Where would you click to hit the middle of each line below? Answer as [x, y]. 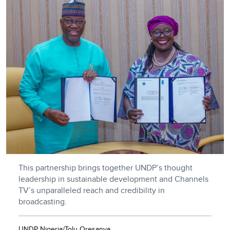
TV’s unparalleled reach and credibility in [92, 190]
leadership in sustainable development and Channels [113, 179]
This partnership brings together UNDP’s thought [106, 167]
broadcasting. [43, 201]
